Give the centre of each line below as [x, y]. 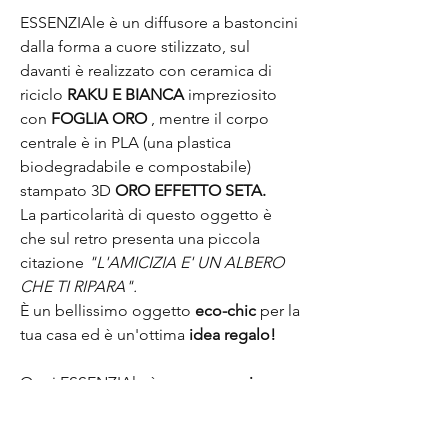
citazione [54, 263]
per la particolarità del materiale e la [147, 407]
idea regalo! [230, 335]
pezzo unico [227, 383]
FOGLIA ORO [101, 119]
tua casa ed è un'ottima [102, 335]
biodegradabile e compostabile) [135, 167]
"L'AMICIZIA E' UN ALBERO [186, 263]
